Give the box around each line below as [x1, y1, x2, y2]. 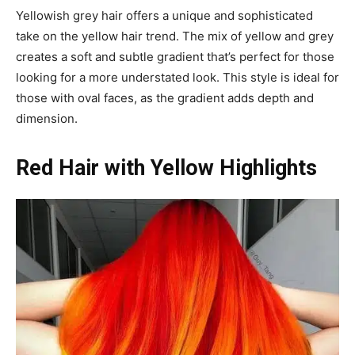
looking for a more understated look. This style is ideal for [16, 70, 339, 86]
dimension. [16, 111, 78, 127]
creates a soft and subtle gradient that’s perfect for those [16, 49, 334, 65]
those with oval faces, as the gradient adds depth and [16, 90, 314, 106]
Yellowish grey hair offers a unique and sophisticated [16, 8, 313, 24]
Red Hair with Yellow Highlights [16, 155, 317, 181]
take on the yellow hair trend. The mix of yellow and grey [16, 29, 334, 44]
